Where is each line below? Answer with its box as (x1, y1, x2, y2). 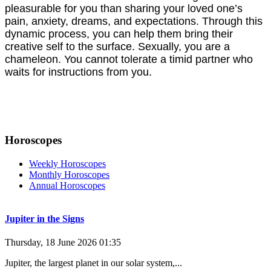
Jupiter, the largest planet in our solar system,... (5, 258, 182, 269)
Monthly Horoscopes (29, 169, 109, 180)
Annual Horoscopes (29, 180, 105, 191)
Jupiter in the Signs (5, 214, 84, 224)
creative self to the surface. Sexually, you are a (5, 41, 230, 53)
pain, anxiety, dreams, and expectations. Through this (5, 15, 263, 28)
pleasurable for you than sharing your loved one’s (5, 2, 243, 15)
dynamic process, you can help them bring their (5, 28, 233, 41)
